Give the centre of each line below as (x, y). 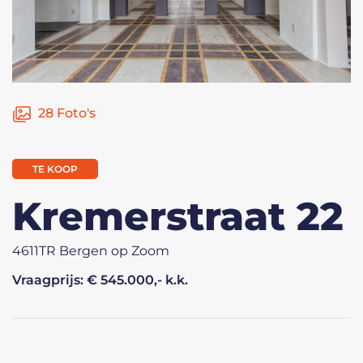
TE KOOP (55, 169)
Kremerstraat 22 (178, 216)
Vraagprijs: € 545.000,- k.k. (100, 280)
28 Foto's (65, 113)
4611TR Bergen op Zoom (91, 251)
